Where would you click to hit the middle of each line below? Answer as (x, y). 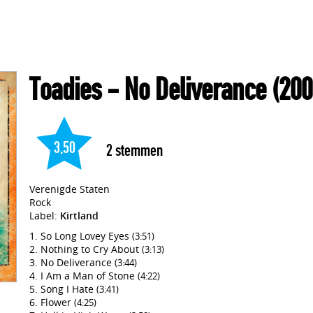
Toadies (65, 90)
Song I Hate (68, 289)
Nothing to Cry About (91, 249)
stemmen (138, 150)
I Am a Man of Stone (89, 276)
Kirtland (79, 216)
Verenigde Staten (70, 189)
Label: (45, 216)
